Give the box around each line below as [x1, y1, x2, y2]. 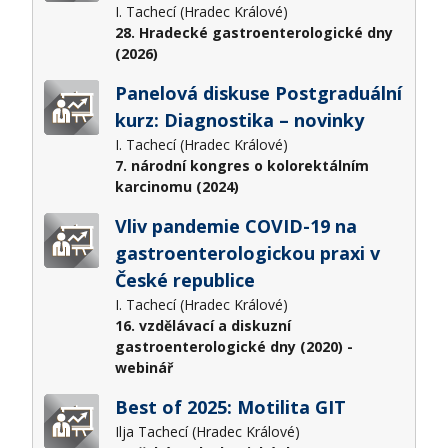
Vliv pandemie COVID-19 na [114, 213, 357, 238]
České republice [114, 267, 255, 292]
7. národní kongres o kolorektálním [114, 155, 369, 175]
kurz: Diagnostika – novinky [114, 107, 364, 132]
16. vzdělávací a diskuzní [114, 315, 291, 335]
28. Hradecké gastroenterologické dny [114, 22, 393, 42]
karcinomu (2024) [114, 176, 239, 196]
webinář [114, 357, 173, 377]
